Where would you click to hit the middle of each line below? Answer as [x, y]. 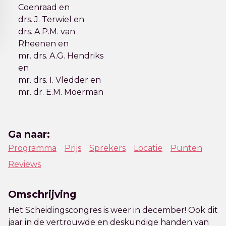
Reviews [24, 164]
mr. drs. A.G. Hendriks [61, 56]
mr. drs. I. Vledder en [59, 80]
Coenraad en [44, 7]
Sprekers [107, 148]
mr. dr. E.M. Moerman [61, 92]
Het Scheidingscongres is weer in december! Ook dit [113, 210]
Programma [32, 148]
